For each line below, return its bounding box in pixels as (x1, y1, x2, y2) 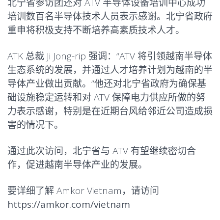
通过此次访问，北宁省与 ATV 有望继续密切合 (7, 144, 196, 157)
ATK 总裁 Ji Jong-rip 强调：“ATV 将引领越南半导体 (7, 50, 212, 62)
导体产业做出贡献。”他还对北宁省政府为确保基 (7, 77, 206, 90)
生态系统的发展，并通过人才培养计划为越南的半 (7, 63, 213, 76)
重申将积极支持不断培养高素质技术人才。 (7, 24, 185, 36)
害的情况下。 (7, 118, 63, 131)
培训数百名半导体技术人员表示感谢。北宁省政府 (7, 10, 213, 23)
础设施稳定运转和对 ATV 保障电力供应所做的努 (7, 91, 205, 104)
